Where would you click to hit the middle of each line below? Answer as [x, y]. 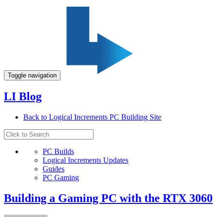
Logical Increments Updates [85, 160]
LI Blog [23, 96]
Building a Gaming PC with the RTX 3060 [108, 198]
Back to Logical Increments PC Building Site [92, 117]
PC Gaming [61, 177]
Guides [54, 169]
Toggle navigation [32, 75]
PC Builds [58, 151]
